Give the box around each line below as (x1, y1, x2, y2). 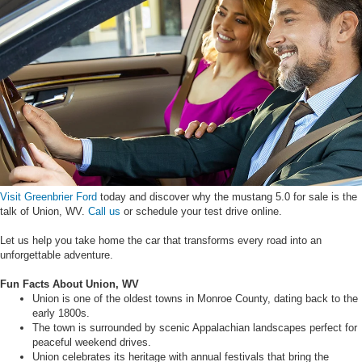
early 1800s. (32, 306, 90, 319)
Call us (88, 204, 120, 217)
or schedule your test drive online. (120, 204, 282, 217)
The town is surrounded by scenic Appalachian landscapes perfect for (32, 321, 357, 334)
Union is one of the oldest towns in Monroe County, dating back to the (32, 292, 358, 305)
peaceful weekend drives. (32, 335, 151, 348)
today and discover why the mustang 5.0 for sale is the (100, 190, 357, 203)
